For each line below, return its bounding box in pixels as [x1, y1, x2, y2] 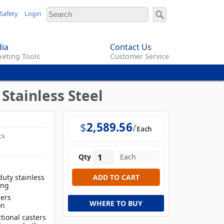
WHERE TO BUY [89, 198, 142, 208]
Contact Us [110, 41, 151, 53]
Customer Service [110, 51, 169, 61]
